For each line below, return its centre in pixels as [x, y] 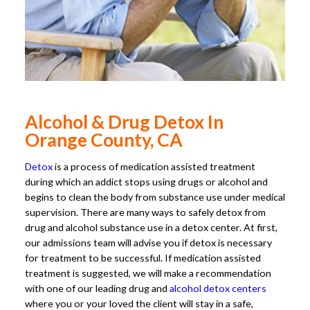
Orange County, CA [104, 140]
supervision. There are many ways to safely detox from [145, 212]
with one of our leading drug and [97, 288]
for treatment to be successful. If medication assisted [143, 257]
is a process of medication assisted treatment [154, 166]
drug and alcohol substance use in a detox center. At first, [151, 227]
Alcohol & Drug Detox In [124, 122]
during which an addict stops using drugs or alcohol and [146, 181]
